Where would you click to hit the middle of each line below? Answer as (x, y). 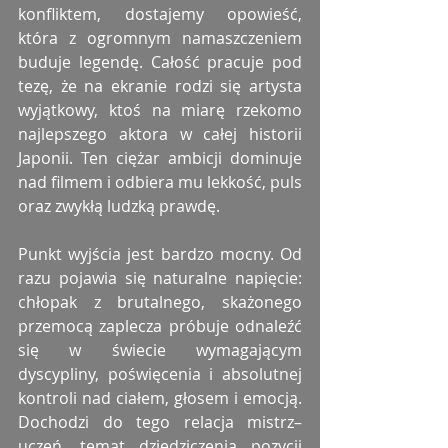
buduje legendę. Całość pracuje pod (160, 62)
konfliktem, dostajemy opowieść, (160, 14)
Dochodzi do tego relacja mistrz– (160, 422)
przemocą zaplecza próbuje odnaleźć (160, 326)
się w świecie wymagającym (160, 350)
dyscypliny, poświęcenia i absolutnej (160, 374)
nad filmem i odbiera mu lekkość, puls (160, 182)
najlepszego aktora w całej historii (160, 134)
